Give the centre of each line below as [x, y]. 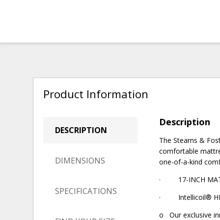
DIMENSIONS [80, 161]
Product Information [96, 94]
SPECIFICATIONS [86, 191]
